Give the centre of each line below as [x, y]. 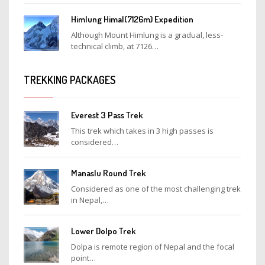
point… [83, 258]
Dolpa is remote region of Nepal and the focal [153, 246]
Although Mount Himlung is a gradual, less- [147, 35]
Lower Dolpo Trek [103, 231]
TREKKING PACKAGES [70, 80]
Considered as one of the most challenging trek [156, 188]
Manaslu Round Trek [108, 173]
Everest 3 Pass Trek [107, 115]
